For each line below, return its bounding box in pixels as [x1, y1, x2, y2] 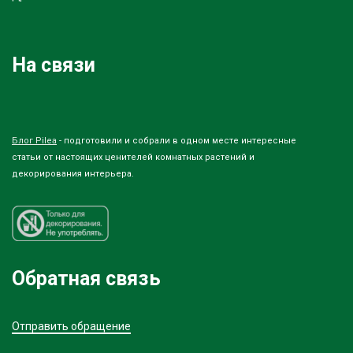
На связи [12, 53, 95, 76]
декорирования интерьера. [12, 168, 134, 179]
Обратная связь [12, 266, 161, 290]
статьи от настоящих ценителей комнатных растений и [12, 151, 255, 162]
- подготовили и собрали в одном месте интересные [57, 135, 296, 146]
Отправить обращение [12, 319, 131, 333]
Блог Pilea [12, 135, 57, 146]
